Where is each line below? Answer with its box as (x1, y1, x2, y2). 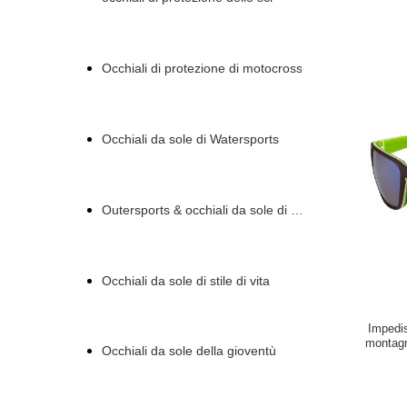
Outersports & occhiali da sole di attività (102, 202, 328, 217)
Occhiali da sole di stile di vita (102, 273, 270, 288)
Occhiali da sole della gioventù (102, 343, 276, 359)
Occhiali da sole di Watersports (102, 131, 279, 146)
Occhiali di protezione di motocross (102, 61, 303, 76)
